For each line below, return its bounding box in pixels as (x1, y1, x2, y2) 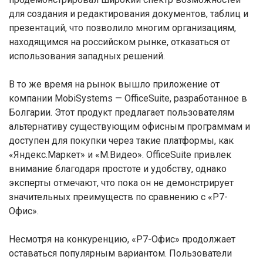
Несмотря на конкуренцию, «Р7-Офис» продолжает (9, 234, 235, 245)
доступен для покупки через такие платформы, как (9, 135, 234, 146)
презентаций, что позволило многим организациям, (9, 22, 236, 33)
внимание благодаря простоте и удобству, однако (9, 163, 227, 174)
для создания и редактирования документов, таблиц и (9, 8, 248, 19)
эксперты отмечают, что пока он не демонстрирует (9, 177, 234, 188)
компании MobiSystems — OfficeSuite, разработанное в (9, 93, 247, 104)
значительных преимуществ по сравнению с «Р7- (9, 191, 228, 203)
